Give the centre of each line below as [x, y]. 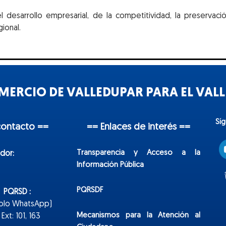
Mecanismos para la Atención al [138, 216]
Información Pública [110, 165]
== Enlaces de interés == [138, 127]
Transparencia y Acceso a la [138, 153]
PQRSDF [90, 191]
